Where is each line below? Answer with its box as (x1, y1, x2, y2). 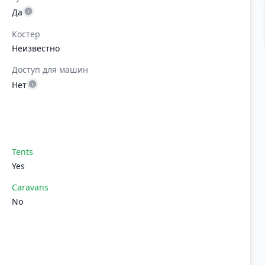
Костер (12, 28, 40, 40)
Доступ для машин (12, 64, 88, 75)
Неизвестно (12, 43, 60, 54)
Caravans (12, 182, 49, 193)
